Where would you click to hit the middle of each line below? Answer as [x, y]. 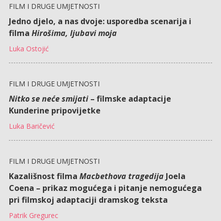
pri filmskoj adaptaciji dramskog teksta [88, 200]
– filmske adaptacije [129, 98]
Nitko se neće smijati [48, 98]
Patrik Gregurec [33, 215]
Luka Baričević [32, 126]
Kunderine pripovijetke [55, 110]
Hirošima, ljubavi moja [74, 33]
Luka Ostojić [29, 48]
